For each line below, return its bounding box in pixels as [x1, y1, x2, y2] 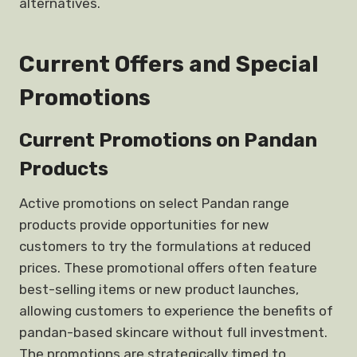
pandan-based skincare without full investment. [19, 324, 328, 340]
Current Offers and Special [19, 51, 319, 77]
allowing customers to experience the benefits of [19, 303, 333, 319]
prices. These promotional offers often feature [19, 260, 317, 276]
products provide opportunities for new [19, 217, 269, 233]
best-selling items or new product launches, [19, 281, 299, 297]
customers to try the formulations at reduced [19, 238, 311, 254]
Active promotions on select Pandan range [19, 195, 289, 211]
